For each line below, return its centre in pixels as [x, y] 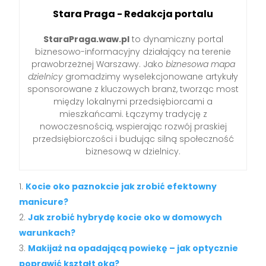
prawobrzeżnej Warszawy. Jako [98, 64]
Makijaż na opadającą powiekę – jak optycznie [133, 248]
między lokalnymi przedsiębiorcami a [133, 102]
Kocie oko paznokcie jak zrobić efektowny [121, 187]
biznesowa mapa [200, 64]
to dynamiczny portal [176, 39]
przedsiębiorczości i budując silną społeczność [133, 139]
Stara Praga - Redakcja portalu [133, 14]
